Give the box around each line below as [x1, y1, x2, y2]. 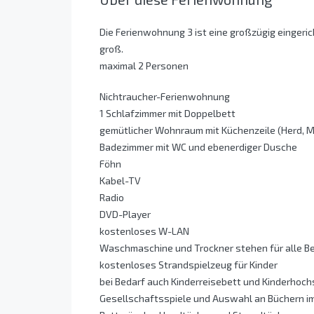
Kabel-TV [100, 175, 141, 187]
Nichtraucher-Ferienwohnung [100, 90, 230, 103]
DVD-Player [100, 208, 151, 221]
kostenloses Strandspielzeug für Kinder [100, 259, 278, 271]
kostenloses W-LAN [100, 225, 189, 238]
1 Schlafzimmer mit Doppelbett [100, 107, 235, 120]
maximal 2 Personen [100, 60, 189, 72]
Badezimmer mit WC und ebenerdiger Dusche [100, 141, 297, 153]
